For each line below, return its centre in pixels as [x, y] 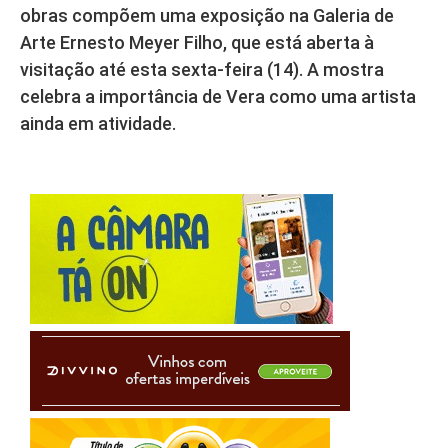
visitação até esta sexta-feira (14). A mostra [202, 70]
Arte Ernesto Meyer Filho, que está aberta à [197, 43]
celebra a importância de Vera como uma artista [218, 97]
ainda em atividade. [98, 124]
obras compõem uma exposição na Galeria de [207, 16]
